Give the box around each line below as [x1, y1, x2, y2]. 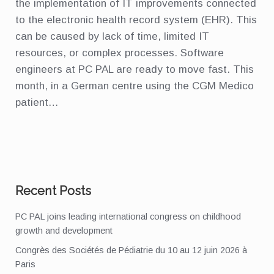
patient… [15, 96, 59, 108]
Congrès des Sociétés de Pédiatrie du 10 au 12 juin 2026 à [15, 245, 247, 255]
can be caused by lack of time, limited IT [15, 30, 209, 42]
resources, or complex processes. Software [15, 46, 224, 59]
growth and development [15, 225, 113, 235]
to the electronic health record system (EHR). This [15, 13, 257, 26]
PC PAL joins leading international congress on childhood [15, 211, 241, 221]
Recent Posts [15, 183, 91, 198]
